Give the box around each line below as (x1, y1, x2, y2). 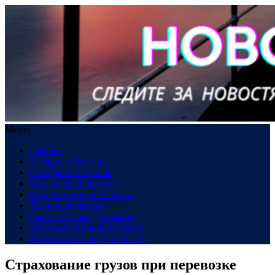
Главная (29, 145, 63, 155)
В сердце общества (29, 156, 109, 166)
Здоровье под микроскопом (29, 222, 144, 233)
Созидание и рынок (29, 167, 112, 177)
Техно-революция (29, 200, 104, 211)
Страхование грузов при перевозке (5, 256, 236, 273)
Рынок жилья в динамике (29, 211, 136, 222)
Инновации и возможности (29, 233, 145, 244)
